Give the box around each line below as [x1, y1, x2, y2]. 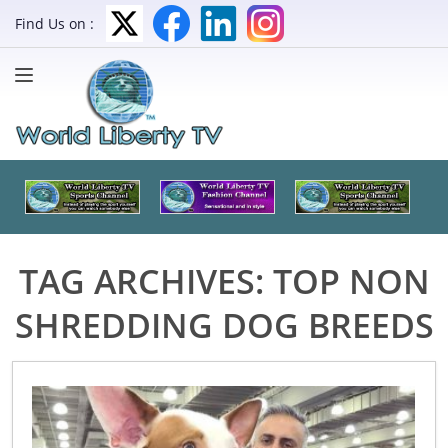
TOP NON [272, 257, 430, 304]
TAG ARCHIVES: [18, 257, 273, 304]
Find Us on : [15, 14, 94, 33]
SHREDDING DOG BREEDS [14, 301, 434, 348]
